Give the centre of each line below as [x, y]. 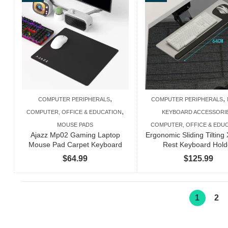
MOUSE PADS [75, 124]
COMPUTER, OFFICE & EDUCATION [74, 112]
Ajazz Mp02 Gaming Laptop [75, 135]
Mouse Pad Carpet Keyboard [75, 144]
